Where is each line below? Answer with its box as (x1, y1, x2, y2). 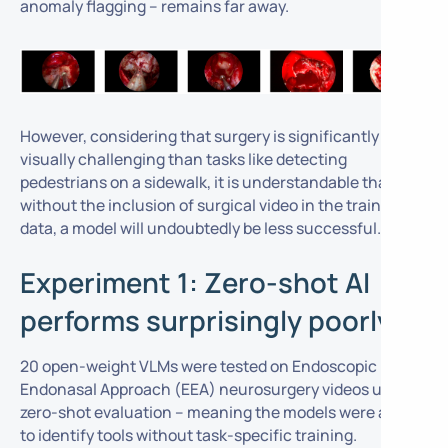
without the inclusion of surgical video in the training (19, 194, 404, 217)
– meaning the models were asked (171, 401, 421, 424)
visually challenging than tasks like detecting (19, 148, 347, 171)
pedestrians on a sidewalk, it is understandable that (19, 171, 393, 194)
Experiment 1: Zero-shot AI (19, 263, 370, 301)
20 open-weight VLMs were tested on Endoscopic (19, 355, 377, 378)
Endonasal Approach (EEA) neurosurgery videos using (19, 378, 413, 401)
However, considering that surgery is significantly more (19, 125, 420, 148)
